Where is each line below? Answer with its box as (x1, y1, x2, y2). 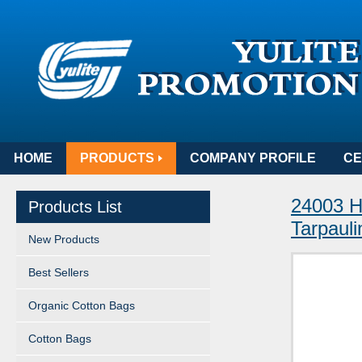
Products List (28, 198, 122, 216)
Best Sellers (28, 266, 89, 279)
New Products (28, 233, 99, 246)
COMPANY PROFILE (190, 151, 316, 165)
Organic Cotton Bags (28, 299, 135, 312)
